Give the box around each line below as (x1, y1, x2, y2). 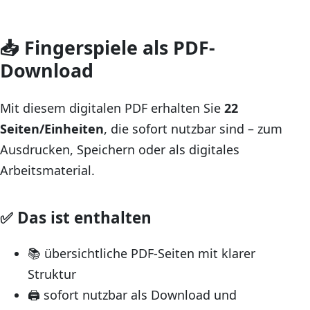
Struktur (28, 266, 76, 283)
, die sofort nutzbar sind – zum (104, 120, 282, 137)
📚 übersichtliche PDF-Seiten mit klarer (28, 245, 255, 262)
